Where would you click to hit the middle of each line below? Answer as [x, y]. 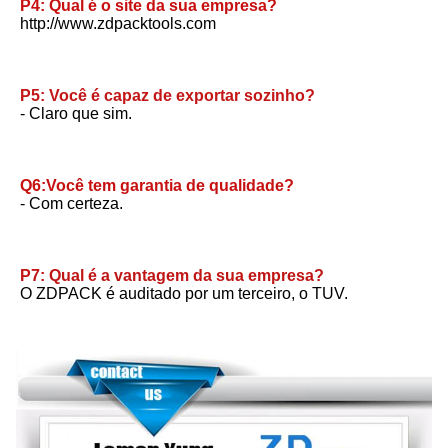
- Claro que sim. [76, 114]
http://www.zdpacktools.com [118, 24]
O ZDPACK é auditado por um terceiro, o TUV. [184, 294]
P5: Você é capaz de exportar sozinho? [167, 96]
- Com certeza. [71, 204]
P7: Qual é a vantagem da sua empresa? [172, 276]
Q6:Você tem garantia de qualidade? [157, 186]
